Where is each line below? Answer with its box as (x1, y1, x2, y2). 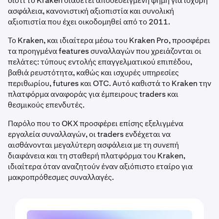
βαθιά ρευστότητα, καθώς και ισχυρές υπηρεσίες (8, 67, 179, 78)
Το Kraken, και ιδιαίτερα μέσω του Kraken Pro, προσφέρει (8, 35, 210, 46)
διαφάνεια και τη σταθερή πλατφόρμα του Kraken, (8, 151, 185, 161)
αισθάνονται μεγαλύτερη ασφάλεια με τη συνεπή (8, 140, 179, 151)
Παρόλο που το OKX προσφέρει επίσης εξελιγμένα (8, 118, 183, 129)
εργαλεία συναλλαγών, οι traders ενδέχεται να (8, 129, 171, 140)
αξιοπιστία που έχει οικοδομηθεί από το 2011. (8, 17, 172, 27)
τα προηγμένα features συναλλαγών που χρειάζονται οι (8, 46, 201, 57)
